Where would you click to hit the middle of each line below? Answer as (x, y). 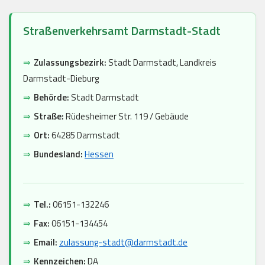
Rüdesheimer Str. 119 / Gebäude (126, 117)
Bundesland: (58, 154)
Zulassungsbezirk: (70, 63)
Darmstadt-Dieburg (61, 79)
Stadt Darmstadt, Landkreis (161, 63)
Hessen (99, 154)
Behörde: (51, 98)
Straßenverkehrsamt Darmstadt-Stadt (122, 31)
